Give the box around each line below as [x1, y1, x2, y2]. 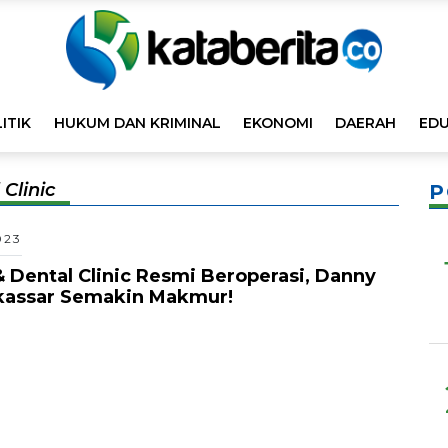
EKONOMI [243, 114, 314, 132]
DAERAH [335, 114, 397, 132]
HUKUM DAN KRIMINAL [53, 114, 221, 132]
